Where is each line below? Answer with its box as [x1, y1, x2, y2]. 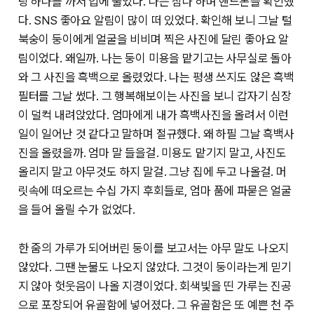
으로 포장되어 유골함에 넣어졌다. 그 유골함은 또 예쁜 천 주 [18, 298, 294, 313]
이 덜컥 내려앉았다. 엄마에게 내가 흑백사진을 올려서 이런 [18, 108, 289, 123]
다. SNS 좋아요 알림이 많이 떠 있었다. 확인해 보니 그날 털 [18, 13, 292, 28]
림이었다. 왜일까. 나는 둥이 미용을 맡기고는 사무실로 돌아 [18, 51, 292, 66]
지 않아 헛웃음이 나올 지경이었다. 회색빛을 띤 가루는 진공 [18, 279, 292, 294]
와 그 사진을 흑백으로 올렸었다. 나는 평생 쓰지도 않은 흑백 [18, 70, 294, 85]
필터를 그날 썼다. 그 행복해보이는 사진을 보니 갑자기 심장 [18, 89, 292, 104]
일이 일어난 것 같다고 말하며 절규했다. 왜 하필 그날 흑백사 [18, 127, 294, 142]
